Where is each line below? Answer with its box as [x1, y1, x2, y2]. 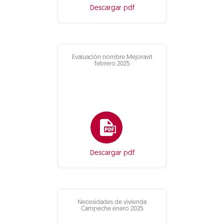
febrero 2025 [94, 61, 130, 67]
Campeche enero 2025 [80, 206, 143, 212]
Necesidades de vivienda [77, 199, 146, 205]
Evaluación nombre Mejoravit [71, 54, 152, 60]
